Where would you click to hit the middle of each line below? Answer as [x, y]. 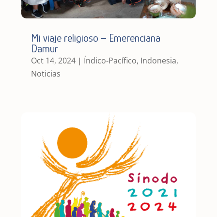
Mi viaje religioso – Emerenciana [95, 38]
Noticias [46, 74]
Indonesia [158, 61]
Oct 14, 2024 [53, 61]
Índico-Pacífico [110, 61]
